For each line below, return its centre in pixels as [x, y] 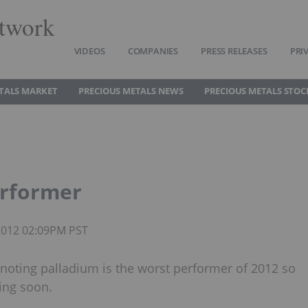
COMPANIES [153, 51]
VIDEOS [89, 51]
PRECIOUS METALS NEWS [131, 91]
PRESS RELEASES [234, 51]
